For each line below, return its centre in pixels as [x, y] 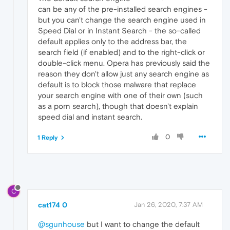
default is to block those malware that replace [117, 85]
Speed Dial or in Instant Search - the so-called [119, 31]
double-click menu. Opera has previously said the [124, 63]
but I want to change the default [142, 224]
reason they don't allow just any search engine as [123, 74]
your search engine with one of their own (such [120, 95]
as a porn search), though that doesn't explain [118, 106]
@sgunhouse [61, 224]
